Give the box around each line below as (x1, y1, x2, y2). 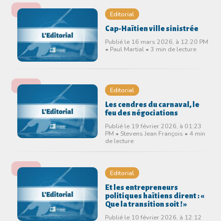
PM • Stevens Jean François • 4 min (105, 129, 205, 138)
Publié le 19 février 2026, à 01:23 (105, 122, 202, 131)
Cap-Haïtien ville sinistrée (105, 24, 198, 33)
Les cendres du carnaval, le (105, 101, 199, 109)
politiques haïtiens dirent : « (105, 192, 204, 200)
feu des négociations (105, 109, 178, 117)
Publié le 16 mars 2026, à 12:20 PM (105, 37, 208, 46)
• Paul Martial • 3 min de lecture (105, 44, 196, 53)
